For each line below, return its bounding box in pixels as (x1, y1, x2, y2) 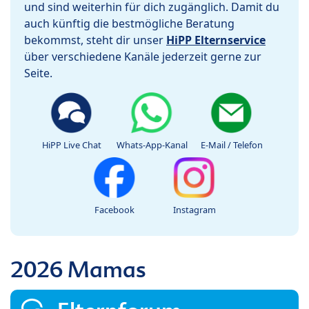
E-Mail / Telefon (201, 139, 263, 152)
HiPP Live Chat (42, 139, 101, 152)
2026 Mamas (10, 255, 146, 284)
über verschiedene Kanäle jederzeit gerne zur (24, 49, 261, 65)
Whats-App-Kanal (116, 139, 188, 152)
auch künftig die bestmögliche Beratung (24, 16, 235, 32)
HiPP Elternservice (166, 32, 266, 48)
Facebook (94, 203, 134, 217)
